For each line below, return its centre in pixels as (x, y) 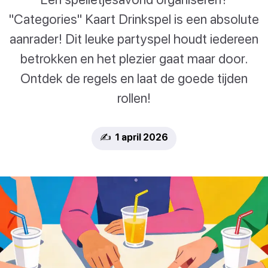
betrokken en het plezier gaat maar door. (134, 59)
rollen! (134, 98)
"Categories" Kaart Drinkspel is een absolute (134, 19)
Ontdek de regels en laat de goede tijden (134, 78)
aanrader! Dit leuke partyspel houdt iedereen (134, 39)
